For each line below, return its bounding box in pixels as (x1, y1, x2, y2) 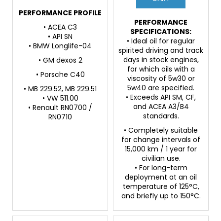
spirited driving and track (118, 45, 203, 56)
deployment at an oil (125, 172, 197, 183)
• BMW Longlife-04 (29, 41, 92, 51)
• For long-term (134, 163, 187, 173)
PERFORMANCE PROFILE (19, 8, 102, 18)
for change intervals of (121, 135, 200, 145)
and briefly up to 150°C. (121, 191, 201, 201)
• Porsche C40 (36, 70, 85, 80)
